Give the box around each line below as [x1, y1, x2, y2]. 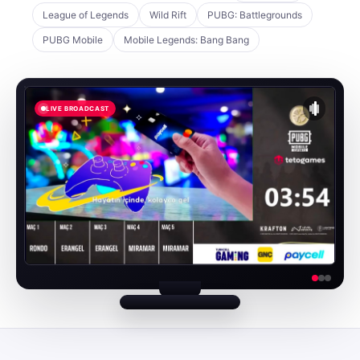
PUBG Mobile [43, 34, 103, 46]
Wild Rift [149, 9, 186, 21]
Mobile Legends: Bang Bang [124, 34, 249, 46]
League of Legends [43, 9, 129, 21]
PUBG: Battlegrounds [207, 9, 302, 21]
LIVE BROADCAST [46, 104, 109, 112]
